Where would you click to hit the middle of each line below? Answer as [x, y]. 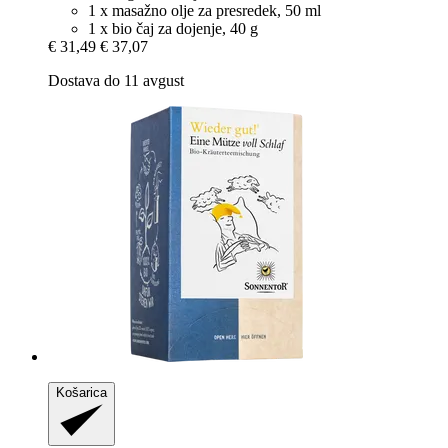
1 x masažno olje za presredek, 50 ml [204, 11]
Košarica [81, 393]
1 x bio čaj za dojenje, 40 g [173, 29]
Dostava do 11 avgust [116, 81]
